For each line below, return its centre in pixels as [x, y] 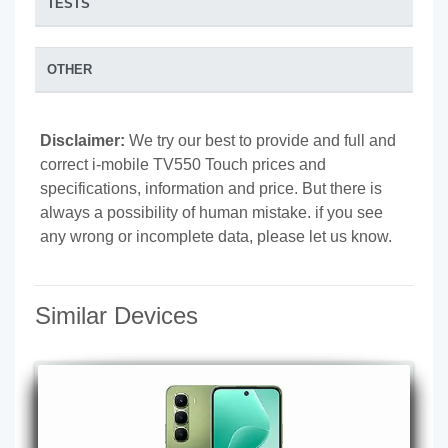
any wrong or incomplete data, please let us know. [216, 236]
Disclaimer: [82, 140]
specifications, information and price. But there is [211, 188]
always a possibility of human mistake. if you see [211, 212]
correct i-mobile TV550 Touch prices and [183, 164]
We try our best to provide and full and [260, 140]
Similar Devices [116, 315]
